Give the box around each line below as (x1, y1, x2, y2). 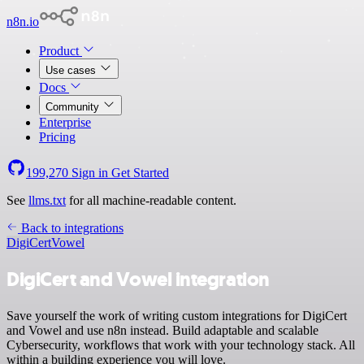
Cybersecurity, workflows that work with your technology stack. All (6, 337, 355, 352)
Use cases (45, 64, 99, 76)
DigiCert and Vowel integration (6, 266, 270, 292)
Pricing (39, 130, 76, 144)
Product (39, 44, 82, 58)
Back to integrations (18, 221, 123, 235)
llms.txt (28, 193, 66, 207)
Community (45, 101, 102, 113)
